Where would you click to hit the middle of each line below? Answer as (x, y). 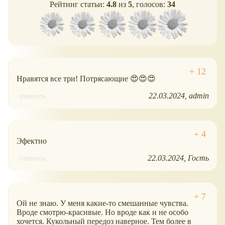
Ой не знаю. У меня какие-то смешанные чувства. (102, 203)
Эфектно (32, 141)
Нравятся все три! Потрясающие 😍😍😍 (86, 78)
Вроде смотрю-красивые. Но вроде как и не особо (102, 212)
